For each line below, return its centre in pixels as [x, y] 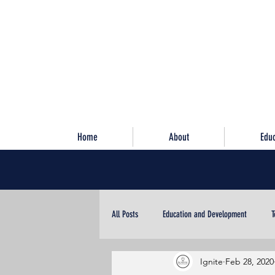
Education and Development [205, 214]
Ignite [211, 261]
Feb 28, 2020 [250, 261]
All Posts [125, 214]
